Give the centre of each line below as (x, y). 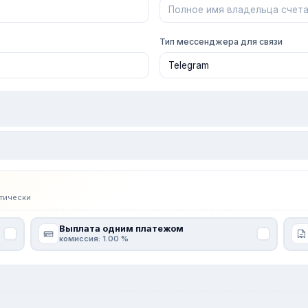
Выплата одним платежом (121, 229)
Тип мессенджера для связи (221, 41)
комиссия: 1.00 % (93, 239)
